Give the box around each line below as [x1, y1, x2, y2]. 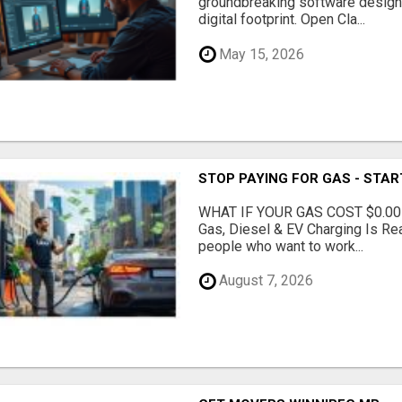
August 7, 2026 [215, 272, 314, 290]
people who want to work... [198, 237, 364, 255]
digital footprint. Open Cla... [198, 11, 366, 29]
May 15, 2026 [215, 45, 305, 63]
